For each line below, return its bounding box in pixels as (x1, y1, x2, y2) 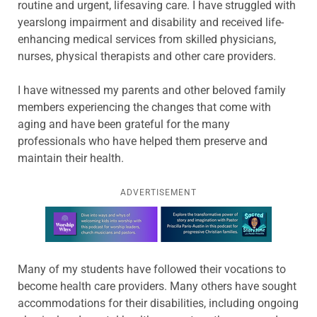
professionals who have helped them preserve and (18, 134, 267, 148)
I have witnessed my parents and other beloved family (18, 83, 286, 97)
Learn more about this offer (45, 207, 182, 221)
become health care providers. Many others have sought (18, 279, 296, 293)
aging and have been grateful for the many (18, 117, 230, 131)
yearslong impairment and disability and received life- (18, 15, 284, 29)
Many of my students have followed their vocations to (18, 262, 286, 276)
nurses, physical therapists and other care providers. (18, 49, 276, 63)
